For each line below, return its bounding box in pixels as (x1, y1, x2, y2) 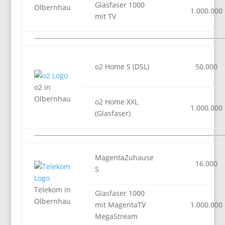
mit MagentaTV (94, 200, 146, 209)
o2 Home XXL (94, 97, 138, 106)
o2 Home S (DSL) (94, 62, 149, 71)
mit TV (94, 12, 116, 21)
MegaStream (94, 211, 138, 221)
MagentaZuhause (94, 153, 154, 162)
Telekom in (34, 185, 71, 194)
